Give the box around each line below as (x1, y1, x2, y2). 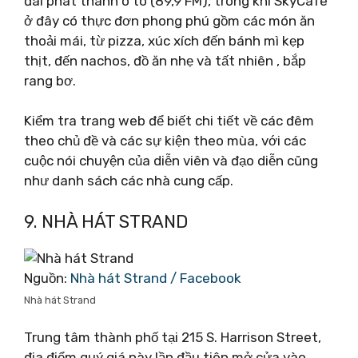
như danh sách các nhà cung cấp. (24, 173, 233, 189)
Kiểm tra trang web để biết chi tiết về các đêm (24, 113, 314, 129)
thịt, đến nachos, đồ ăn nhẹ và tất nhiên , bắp (24, 52, 306, 69)
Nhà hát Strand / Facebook (70, 269, 241, 286)
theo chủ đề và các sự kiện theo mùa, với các (24, 133, 306, 149)
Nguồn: (24, 269, 70, 286)
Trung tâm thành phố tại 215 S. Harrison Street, (24, 329, 321, 345)
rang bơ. (24, 72, 76, 89)
